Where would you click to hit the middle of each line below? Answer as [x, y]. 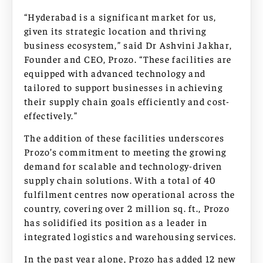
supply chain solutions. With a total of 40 [120, 180]
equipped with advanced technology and [115, 73]
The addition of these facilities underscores [124, 138]
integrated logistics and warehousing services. [130, 236]
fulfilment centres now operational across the [130, 194]
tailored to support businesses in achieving [123, 87]
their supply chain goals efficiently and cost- [127, 101]
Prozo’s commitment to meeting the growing [125, 152]
